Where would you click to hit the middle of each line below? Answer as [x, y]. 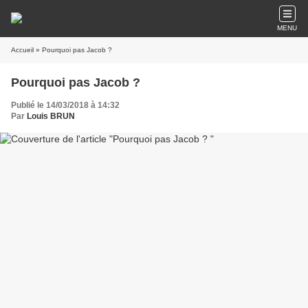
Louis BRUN [51, 116]
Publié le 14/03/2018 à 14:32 [65, 105]
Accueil [22, 50]
